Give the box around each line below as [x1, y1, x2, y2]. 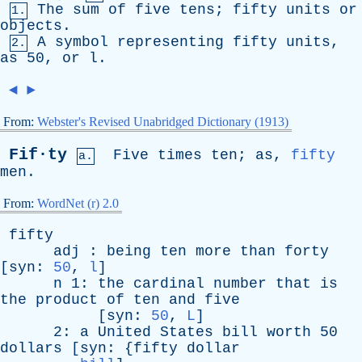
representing [117, 34, 224, 50]
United [98, 324, 151, 340]
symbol [55, 34, 108, 50]
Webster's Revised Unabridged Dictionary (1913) [37, 115, 288, 128]
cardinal [133, 276, 204, 292]
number [213, 276, 267, 292]
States [160, 324, 213, 340]
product [36, 292, 98, 308]
